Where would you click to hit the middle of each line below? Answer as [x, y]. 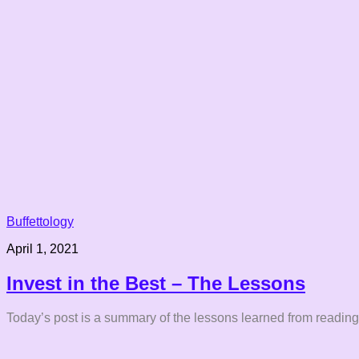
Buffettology [40, 221]
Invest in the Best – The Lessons [156, 283]
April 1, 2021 [42, 248]
